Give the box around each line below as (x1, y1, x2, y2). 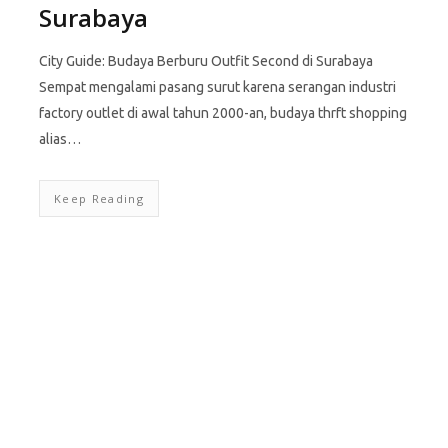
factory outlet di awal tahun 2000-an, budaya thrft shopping (39, 105, 407, 121)
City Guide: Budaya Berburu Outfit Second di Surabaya (39, 53, 373, 69)
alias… (39, 131, 81, 147)
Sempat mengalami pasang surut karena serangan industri (39, 79, 396, 95)
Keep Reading (54, 191, 144, 206)
